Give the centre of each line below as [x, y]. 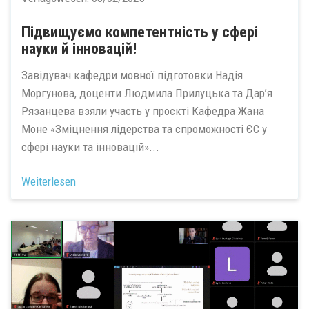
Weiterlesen [49, 181]
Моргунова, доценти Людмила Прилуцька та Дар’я [147, 93]
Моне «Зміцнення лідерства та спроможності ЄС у [144, 129]
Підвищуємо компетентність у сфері [140, 32]
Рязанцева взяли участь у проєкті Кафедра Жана [143, 111]
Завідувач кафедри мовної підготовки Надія [132, 75]
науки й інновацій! [79, 49]
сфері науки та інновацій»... [90, 147]
